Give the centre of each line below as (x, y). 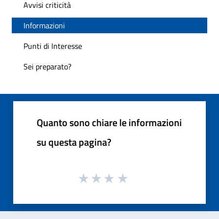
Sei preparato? (47, 66)
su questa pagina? (74, 142)
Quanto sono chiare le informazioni (109, 122)
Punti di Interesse (53, 46)
